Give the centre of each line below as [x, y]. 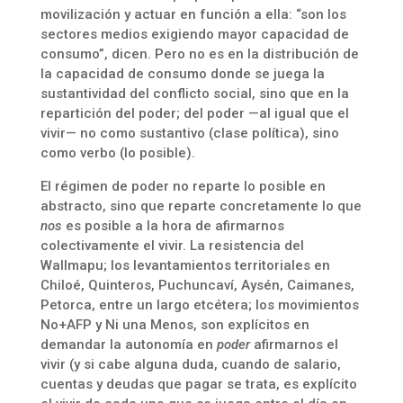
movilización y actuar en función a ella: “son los [193, 14]
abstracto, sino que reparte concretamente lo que [201, 206]
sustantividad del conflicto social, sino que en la [194, 94]
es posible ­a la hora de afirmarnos [173, 226]
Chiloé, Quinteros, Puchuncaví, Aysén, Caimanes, [197, 285]
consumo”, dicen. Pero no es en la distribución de [199, 54]
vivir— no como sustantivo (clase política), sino [189, 133]
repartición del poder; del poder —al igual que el [194, 113]
